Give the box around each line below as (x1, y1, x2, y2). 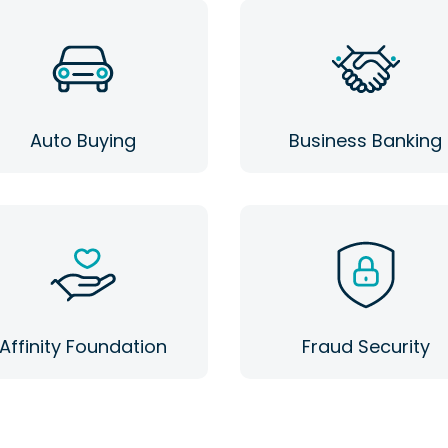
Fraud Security (301, 334, 430, 359)
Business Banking (289, 128, 442, 153)
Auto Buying (29, 128, 136, 153)
